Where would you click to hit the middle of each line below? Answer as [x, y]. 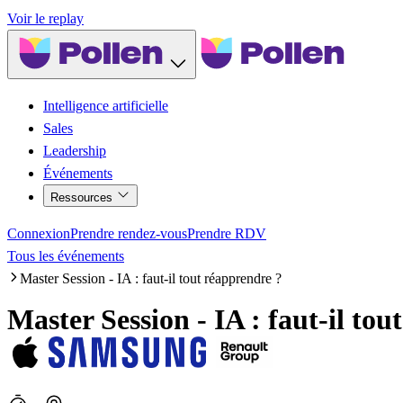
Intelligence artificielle [106, 105]
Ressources [83, 197]
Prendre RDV [227, 233]
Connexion [39, 233]
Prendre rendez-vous [129, 233]
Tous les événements [66, 255]
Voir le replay [45, 18]
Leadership [75, 150]
